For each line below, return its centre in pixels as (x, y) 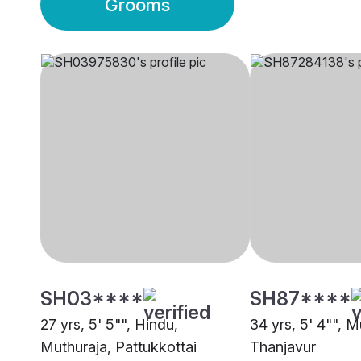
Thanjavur (283, 347)
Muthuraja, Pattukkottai (118, 347)
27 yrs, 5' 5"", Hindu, (109, 325)
